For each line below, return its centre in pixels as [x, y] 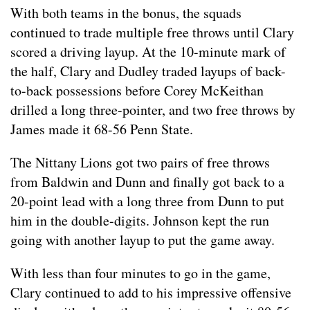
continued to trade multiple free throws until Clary [152, 33]
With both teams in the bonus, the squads [126, 13]
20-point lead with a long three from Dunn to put [147, 201]
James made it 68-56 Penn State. [102, 129]
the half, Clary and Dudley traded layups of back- [148, 71]
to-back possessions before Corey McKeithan [137, 91]
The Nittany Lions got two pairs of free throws [140, 163]
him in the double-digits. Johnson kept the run [140, 221]
